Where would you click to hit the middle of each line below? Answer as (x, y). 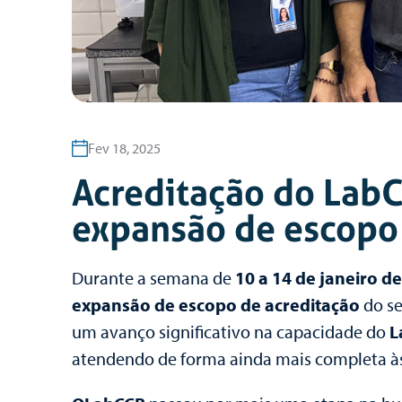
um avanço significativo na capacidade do (231, 331)
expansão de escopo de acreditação (216, 304)
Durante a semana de (153, 277)
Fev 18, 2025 (124, 148)
